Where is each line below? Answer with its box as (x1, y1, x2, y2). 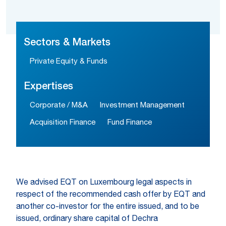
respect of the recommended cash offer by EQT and (16, 191, 205, 199)
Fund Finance (107, 119, 152, 127)
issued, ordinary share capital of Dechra (16, 215, 158, 223)
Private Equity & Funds (30, 58, 107, 66)
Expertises (24, 82, 73, 92)
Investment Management (100, 102, 185, 109)
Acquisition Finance (30, 119, 95, 127)
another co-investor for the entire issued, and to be (16, 203, 199, 211)
